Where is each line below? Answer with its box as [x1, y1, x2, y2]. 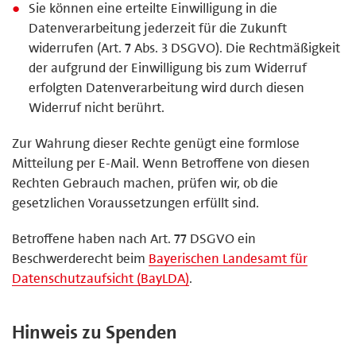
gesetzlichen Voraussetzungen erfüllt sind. [12, 193, 259, 211]
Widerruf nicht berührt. [29, 98, 165, 116]
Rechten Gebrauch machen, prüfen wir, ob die [12, 173, 278, 192]
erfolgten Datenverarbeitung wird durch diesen [29, 78, 305, 96]
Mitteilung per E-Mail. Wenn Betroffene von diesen [12, 153, 310, 172]
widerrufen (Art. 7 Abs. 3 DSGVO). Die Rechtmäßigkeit [29, 38, 341, 56]
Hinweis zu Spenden [12, 319, 177, 345]
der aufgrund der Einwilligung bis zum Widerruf [29, 58, 308, 76]
